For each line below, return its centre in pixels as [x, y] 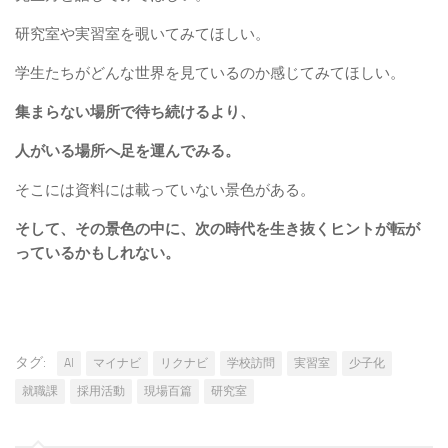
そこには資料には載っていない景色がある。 [165, 190]
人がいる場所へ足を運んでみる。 [127, 151]
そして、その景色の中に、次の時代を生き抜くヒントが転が [217, 229]
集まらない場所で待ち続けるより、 [135, 112]
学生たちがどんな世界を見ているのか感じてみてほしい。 [210, 73]
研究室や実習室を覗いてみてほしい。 [142, 34]
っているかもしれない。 [97, 253]
